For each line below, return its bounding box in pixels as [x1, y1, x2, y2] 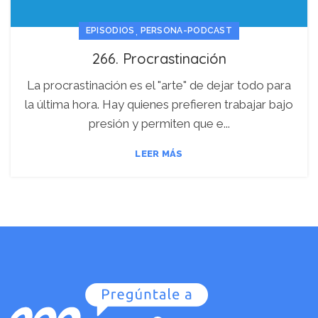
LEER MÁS [135, 148, 183, 159]
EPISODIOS [85, 25, 135, 35]
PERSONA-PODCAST [140, 25, 233, 35]
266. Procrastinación [92, 49, 226, 67]
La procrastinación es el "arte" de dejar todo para [27, 77, 291, 92]
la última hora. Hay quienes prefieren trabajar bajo [25, 97, 293, 111]
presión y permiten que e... [88, 116, 230, 131]
